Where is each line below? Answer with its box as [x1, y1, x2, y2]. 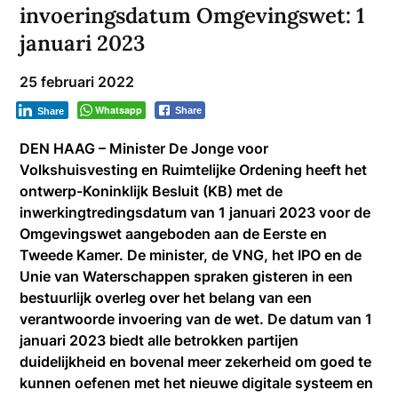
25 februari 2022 [20, 72, 135, 91]
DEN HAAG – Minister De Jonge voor [20, 139, 269, 157]
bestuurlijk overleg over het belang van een [20, 288, 313, 306]
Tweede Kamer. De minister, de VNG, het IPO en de [20, 245, 362, 264]
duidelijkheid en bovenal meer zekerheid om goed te [20, 352, 372, 370]
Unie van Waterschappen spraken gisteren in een [20, 267, 354, 285]
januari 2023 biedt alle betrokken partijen [20, 330, 299, 349]
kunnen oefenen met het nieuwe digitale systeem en [20, 373, 374, 392]
